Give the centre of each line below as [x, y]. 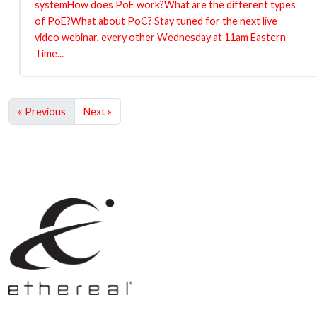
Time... [49, 53]
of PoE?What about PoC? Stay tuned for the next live [156, 21]
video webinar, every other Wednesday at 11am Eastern [160, 37]
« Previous [42, 111]
